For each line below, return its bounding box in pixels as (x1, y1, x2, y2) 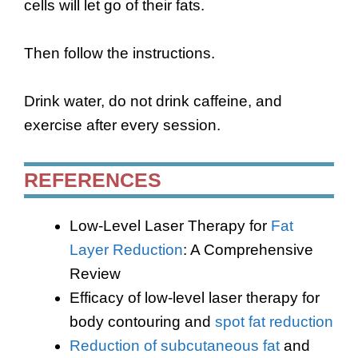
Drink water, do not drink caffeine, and (24, 93, 282, 110)
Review (70, 265, 121, 282)
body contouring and (70, 312, 215, 330)
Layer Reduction (70, 241, 183, 258)
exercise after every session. (24, 117, 221, 134)
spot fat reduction (215, 312, 333, 330)
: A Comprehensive (183, 241, 313, 258)
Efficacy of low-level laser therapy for (70, 288, 320, 306)
